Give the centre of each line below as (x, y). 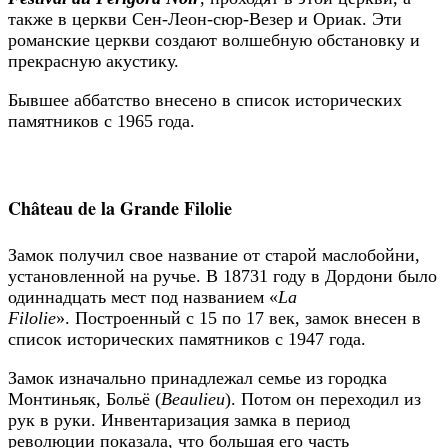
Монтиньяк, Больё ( (84, 399)
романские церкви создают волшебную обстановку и (214, 40)
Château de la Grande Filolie (120, 208)
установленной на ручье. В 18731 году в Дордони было (222, 276)
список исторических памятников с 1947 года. (187, 339)
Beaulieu (193, 399)
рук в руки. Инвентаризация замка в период (179, 420)
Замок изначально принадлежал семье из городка (197, 378)
